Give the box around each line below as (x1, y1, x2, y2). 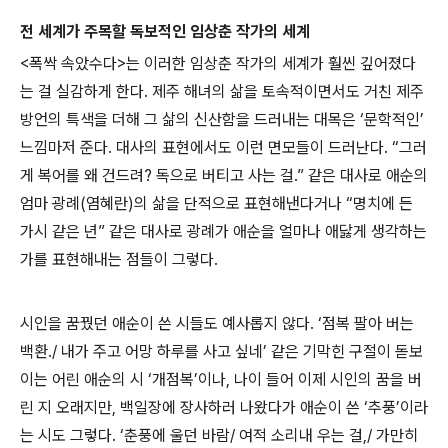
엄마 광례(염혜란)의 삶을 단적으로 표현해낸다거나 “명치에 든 (20, 193, 413, 213)
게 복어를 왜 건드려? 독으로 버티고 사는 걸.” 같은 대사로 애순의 (20, 165, 428, 185)
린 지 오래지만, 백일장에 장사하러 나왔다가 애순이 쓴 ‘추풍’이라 (20, 397, 428, 417)
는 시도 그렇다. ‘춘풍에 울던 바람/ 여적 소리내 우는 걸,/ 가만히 (20, 425, 418, 445)
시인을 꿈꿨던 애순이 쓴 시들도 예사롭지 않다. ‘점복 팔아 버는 (20, 313, 414, 333)
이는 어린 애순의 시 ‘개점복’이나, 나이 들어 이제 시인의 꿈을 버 (20, 369, 422, 389)
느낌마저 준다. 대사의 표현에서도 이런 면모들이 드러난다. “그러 (20, 137, 427, 157)
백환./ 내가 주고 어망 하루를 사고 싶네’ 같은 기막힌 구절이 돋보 (20, 341, 423, 361)
